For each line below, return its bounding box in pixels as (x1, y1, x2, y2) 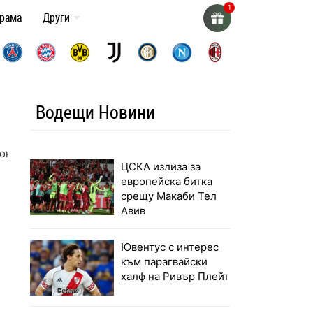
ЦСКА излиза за (121, 160, 201, 174)
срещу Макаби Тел (121, 189, 217, 203)
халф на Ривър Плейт (121, 270, 230, 284)
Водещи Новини (36, 99, 156, 125)
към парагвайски (121, 255, 208, 269)
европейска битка (121, 175, 213, 189)
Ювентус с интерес (121, 240, 219, 254)
